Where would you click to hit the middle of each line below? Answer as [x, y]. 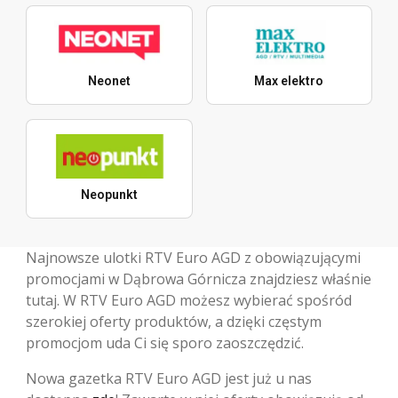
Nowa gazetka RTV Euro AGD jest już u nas [169, 378]
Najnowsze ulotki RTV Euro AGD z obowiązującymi [193, 257]
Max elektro [289, 80]
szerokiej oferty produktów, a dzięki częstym [174, 321]
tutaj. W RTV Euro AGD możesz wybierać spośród [189, 300]
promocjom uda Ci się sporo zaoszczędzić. [165, 342]
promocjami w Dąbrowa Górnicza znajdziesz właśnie [199, 279]
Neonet [109, 80]
